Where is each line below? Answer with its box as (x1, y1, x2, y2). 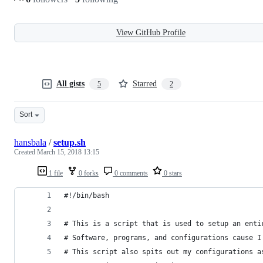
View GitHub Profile (116, 28, 186, 37)
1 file (47, 168, 63, 177)
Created (14, 147, 37, 156)
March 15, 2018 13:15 (37, 147, 99, 156)
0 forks (77, 168, 99, 177)
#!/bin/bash (64, 191, 109, 200)
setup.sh (53, 137, 86, 147)
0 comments (113, 168, 148, 177)
